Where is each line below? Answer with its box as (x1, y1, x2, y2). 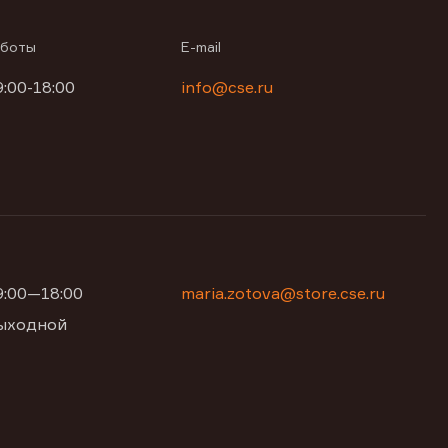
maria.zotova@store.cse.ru (181, 283, 386, 303)
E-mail (181, 38, 222, 55)
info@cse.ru (181, 77, 274, 97)
